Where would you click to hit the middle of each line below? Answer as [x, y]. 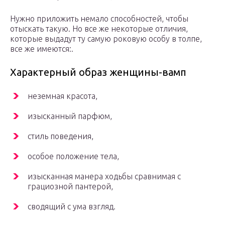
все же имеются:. [42, 49]
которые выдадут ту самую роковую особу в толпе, [106, 39]
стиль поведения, [61, 136]
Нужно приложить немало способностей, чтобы [99, 19]
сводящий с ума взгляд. [72, 207]
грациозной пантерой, [70, 187]
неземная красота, [63, 96]
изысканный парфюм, [70, 116]
